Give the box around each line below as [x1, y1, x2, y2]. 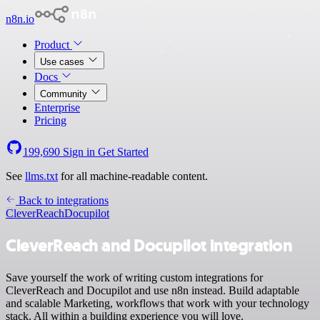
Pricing [34, 114, 66, 126]
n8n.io [6, 13, 34, 25]
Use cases [40, 56, 87, 67]
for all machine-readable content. [58, 170, 208, 182]
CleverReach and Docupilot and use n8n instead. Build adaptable [6, 284, 299, 296]
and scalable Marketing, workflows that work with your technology [6, 296, 309, 309]
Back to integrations [16, 194, 109, 206]
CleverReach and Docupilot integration [6, 234, 293, 257]
